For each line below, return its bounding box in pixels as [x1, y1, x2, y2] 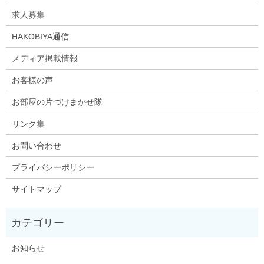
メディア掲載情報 [11, 53, 78, 63]
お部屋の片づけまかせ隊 [11, 97, 103, 107]
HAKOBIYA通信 [11, 31, 69, 41]
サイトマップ [11, 184, 61, 194]
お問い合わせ [11, 140, 61, 150]
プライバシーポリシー [11, 162, 94, 172]
